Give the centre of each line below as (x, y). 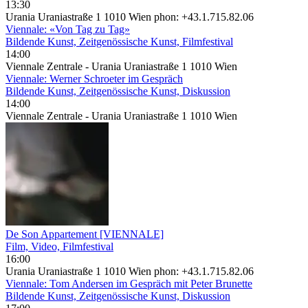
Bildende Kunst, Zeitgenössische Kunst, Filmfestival (119, 41)
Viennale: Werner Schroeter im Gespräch (94, 78)
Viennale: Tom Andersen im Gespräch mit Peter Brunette (129, 283)
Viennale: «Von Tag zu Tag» (68, 29)
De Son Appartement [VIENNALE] (85, 234)
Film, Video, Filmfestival (59, 246)
